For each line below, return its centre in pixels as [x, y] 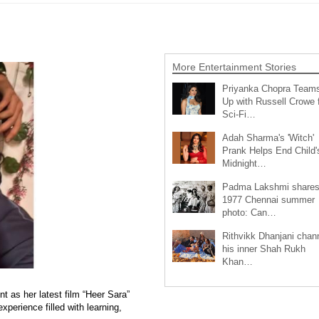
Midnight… [244, 163]
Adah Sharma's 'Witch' [268, 137]
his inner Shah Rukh [263, 249]
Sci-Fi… [239, 114]
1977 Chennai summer [268, 199]
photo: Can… [249, 212]
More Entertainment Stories [234, 67]
